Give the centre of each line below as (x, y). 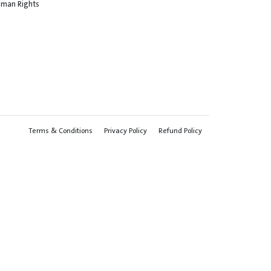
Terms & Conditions (60, 131)
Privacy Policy (126, 131)
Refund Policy (180, 131)
